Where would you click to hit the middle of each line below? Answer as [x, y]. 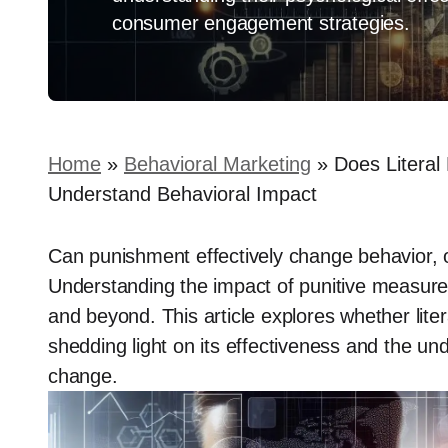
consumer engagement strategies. [261, 23]
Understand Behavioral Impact [182, 194]
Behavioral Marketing [217, 164]
